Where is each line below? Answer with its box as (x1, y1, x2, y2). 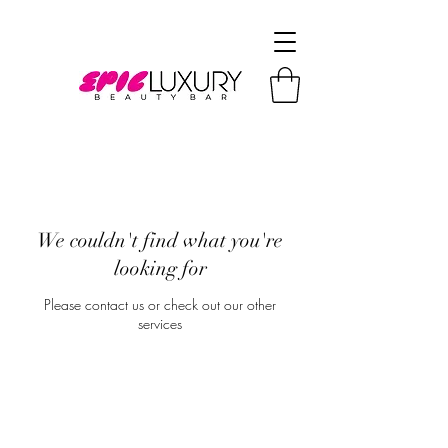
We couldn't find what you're (37, 228, 283, 253)
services (138, 314, 182, 333)
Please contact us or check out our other (44, 295, 276, 314)
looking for (113, 256, 207, 281)
